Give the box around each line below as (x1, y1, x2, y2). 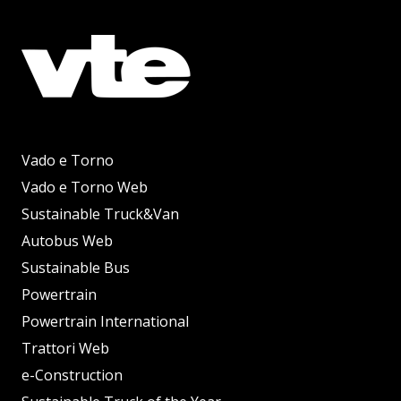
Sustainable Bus (21, 257, 130, 277)
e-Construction (21, 364, 123, 385)
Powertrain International (21, 311, 189, 331)
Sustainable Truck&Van (21, 203, 179, 224)
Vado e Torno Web (21, 176, 148, 197)
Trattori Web (21, 337, 109, 358)
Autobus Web (21, 230, 113, 251)
